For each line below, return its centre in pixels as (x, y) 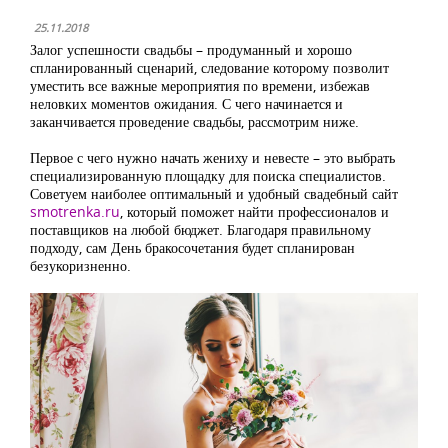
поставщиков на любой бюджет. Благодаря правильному (200, 229)
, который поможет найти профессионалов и (254, 211)
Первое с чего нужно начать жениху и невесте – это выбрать (212, 157)
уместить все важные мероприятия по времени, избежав (200, 85)
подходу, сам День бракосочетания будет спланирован (192, 247)
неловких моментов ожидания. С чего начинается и (186, 103)
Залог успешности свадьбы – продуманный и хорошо (191, 49)
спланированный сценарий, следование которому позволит (209, 67)
